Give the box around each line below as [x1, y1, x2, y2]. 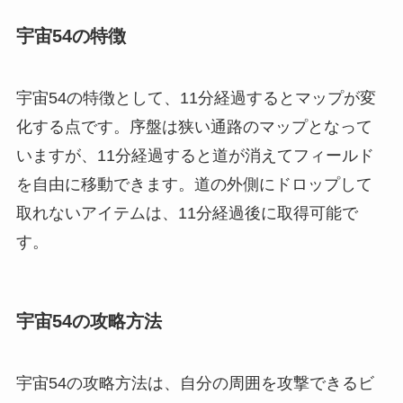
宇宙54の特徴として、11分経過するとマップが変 [15, 88, 376, 107]
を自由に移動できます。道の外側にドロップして [15, 175, 372, 193]
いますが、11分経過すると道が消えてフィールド [15, 146, 374, 165]
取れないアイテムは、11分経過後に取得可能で [15, 203, 358, 222]
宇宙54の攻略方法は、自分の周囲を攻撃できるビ [15, 374, 374, 393]
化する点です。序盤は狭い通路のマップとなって [15, 117, 372, 136]
